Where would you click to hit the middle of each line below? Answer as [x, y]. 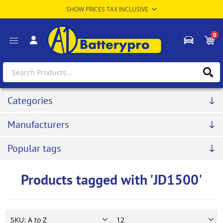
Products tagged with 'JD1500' [111, 180]
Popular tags [34, 149]
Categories [30, 101]
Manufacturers [38, 125]
